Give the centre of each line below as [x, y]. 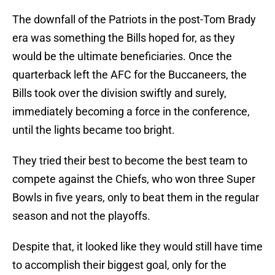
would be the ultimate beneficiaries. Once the [122, 56]
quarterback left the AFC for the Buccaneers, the [130, 75]
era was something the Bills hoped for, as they [124, 38]
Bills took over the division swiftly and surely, [119, 93]
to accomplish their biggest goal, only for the [119, 265]
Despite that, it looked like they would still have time [137, 247]
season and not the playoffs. [81, 216]
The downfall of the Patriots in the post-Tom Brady [134, 20]
